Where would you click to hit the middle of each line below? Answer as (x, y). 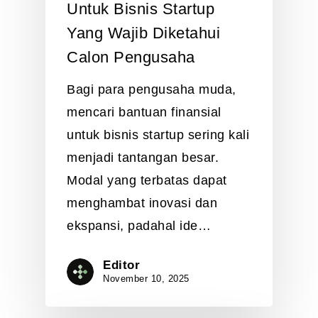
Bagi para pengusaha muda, (152, 89)
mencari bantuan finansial (144, 112)
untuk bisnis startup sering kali (158, 135)
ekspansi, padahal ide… (139, 225)
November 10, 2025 (146, 278)
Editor (121, 265)
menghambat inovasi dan (142, 203)
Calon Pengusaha (131, 57)
